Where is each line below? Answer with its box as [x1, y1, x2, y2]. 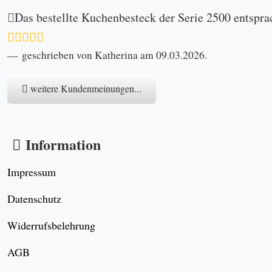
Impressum [7, 164, 56, 179]
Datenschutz [7, 191, 61, 206]
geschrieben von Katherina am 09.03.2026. [22, 48, 207, 63]
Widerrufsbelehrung [7, 217, 95, 233]
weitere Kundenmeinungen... [28, 82, 141, 95]
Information [25, 133, 101, 155]
